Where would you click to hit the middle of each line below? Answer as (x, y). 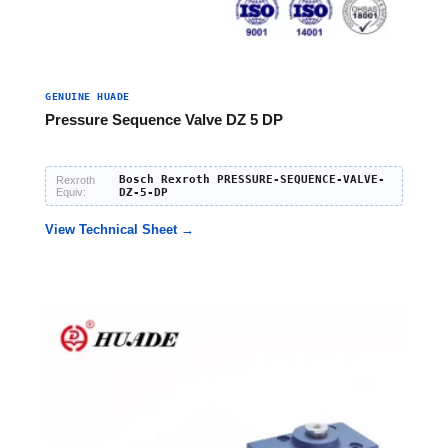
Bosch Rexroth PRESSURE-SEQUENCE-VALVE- (251, 179)
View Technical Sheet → (119, 229)
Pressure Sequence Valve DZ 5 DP (164, 119)
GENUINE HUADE (87, 96)
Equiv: (71, 192)
